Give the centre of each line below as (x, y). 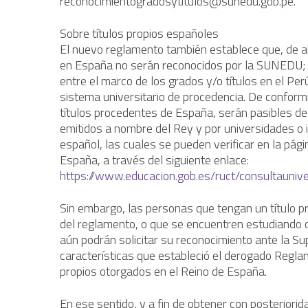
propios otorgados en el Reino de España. (163, 271)
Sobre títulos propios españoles (139, 33)
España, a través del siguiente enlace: (154, 159)
